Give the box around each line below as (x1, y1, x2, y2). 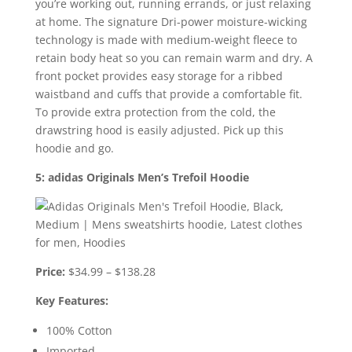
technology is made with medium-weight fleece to (35, 32, 297, 48)
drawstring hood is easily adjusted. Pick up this (35, 123, 284, 138)
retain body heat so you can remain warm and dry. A (35, 50, 313, 66)
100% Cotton (46, 323, 112, 339)
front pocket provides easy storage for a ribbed (35, 68, 283, 84)
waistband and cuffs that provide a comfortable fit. (35, 86, 302, 102)
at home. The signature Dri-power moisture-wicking (35, 14, 307, 30)
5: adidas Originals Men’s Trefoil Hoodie (35, 170, 249, 185)
